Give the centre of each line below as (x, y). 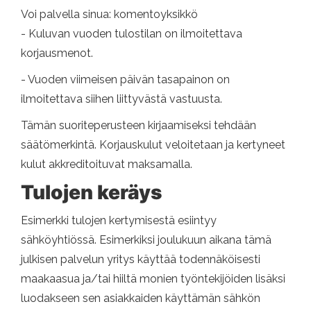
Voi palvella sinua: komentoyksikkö (109, 15)
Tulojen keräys (91, 193)
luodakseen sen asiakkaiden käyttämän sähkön (141, 299)
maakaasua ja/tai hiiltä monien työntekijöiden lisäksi (153, 279)
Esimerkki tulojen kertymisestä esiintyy (119, 221)
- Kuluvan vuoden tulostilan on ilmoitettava (132, 34)
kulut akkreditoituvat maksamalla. (107, 165)
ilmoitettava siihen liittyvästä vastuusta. (121, 99)
